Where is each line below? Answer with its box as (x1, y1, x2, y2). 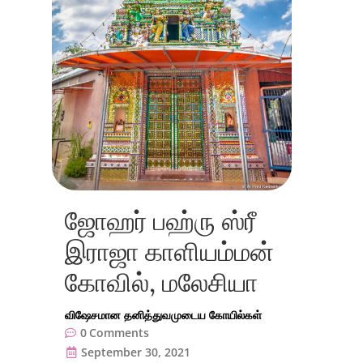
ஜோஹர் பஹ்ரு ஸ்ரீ (65, 203, 256, 237)
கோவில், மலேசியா (65, 265, 258, 299)
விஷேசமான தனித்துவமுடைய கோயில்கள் (65, 306, 262, 322)
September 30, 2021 (81, 344, 190, 360)
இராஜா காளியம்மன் (65, 234, 274, 268)
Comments (89, 324, 149, 340)
